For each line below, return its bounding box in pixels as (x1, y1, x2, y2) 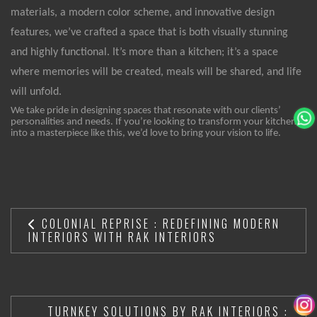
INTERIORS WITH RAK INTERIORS (28, 228, 217, 246)
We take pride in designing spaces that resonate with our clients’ (11, 105, 281, 116)
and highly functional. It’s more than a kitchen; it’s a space (11, 46, 278, 58)
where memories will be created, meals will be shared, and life (11, 66, 301, 78)
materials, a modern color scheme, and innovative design (11, 6, 275, 18)
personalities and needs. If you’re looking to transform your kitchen (11, 116, 296, 127)
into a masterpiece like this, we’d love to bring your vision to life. (11, 127, 281, 139)
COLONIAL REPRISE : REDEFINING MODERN (38, 214, 280, 232)
